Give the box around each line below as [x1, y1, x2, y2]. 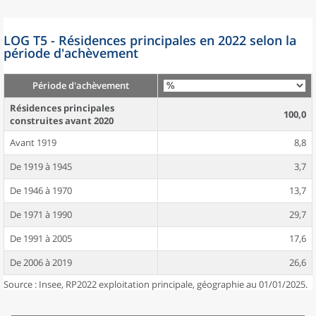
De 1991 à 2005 [10, 232, 72, 245]
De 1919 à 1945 [10, 160, 72, 173]
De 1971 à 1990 [10, 208, 72, 221]
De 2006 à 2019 [10, 256, 72, 269]
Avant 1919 [10, 136, 56, 149]
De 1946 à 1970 [10, 184, 72, 197]
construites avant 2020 [10, 114, 114, 127]
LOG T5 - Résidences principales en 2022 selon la [4, 32, 296, 49]
